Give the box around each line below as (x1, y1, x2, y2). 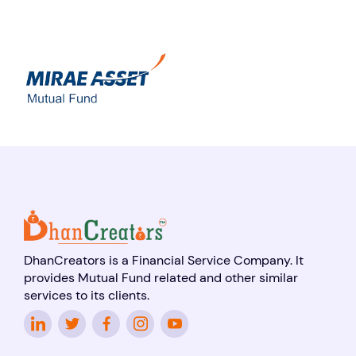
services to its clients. (24, 287, 149, 304)
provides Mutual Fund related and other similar (24, 269, 298, 287)
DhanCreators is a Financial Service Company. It (24, 252, 304, 269)
